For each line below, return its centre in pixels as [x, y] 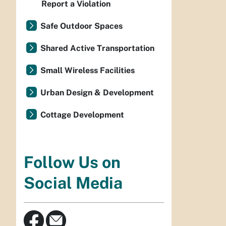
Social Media [73, 183]
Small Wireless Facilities [88, 70]
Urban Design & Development [97, 93]
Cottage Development [82, 115]
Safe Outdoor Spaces [81, 26]
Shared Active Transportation [97, 48]
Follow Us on [72, 162]
